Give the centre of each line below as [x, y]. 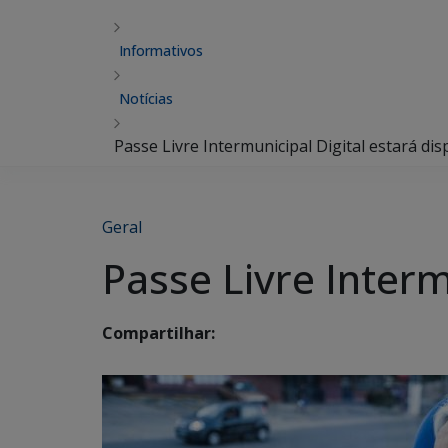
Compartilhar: [158, 333]
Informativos [161, 50]
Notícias [146, 98]
